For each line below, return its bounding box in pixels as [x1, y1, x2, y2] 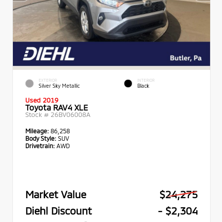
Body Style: [25, 134, 56, 141]
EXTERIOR [39, 77, 57, 83]
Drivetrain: [25, 142, 55, 149]
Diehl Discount [25, 204, 92, 216]
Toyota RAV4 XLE [25, 102, 88, 111]
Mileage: [25, 127, 51, 134]
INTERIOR [137, 77, 155, 83]
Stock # [25, 110, 51, 118]
